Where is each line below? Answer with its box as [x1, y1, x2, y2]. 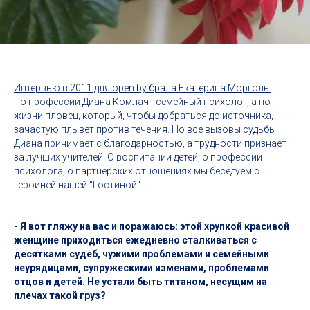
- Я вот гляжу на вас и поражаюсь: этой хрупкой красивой [14, 221, 289, 232]
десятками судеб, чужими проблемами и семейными [14, 248, 269, 259]
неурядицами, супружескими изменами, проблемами [14, 262, 269, 273]
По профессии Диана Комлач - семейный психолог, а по [14, 96, 271, 107]
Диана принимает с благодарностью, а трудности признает [14, 138, 286, 149]
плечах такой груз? [14, 290, 106, 301]
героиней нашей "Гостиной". [14, 179, 143, 190]
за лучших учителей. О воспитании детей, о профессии [14, 152, 262, 163]
